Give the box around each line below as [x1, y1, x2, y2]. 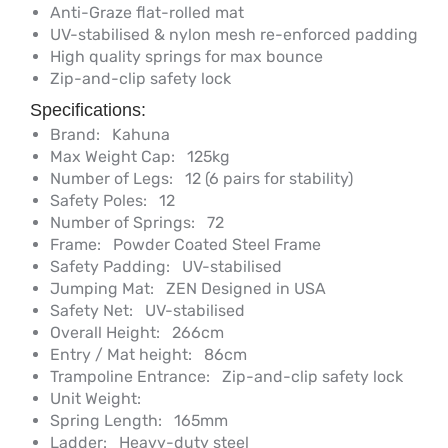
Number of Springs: [50, 213, 195, 233]
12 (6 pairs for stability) [173, 169, 353, 189]
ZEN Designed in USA [154, 279, 326, 299]
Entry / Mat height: [50, 345, 192, 365]
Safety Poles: [50, 191, 147, 211]
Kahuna [100, 125, 170, 145]
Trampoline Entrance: [50, 367, 210, 387]
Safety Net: [50, 301, 133, 321]
